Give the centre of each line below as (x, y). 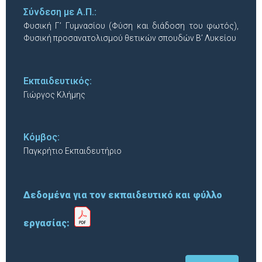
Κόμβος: (42, 137)
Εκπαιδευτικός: (58, 81)
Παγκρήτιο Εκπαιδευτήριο (73, 151)
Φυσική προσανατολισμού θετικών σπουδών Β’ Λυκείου (130, 38)
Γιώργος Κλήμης (54, 94)
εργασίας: (49, 223)
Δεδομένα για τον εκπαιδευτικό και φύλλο (123, 195)
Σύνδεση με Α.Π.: (60, 12)
